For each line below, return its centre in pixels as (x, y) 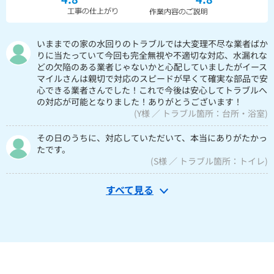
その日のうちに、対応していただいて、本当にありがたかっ (152, 137)
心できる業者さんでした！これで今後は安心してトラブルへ (152, 90)
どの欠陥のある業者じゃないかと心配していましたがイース (152, 66)
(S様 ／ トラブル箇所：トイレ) (209, 161)
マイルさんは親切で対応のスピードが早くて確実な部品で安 (152, 78)
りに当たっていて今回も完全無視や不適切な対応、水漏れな (152, 55)
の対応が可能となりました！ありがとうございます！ (139, 101)
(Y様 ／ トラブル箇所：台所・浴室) (201, 113)
